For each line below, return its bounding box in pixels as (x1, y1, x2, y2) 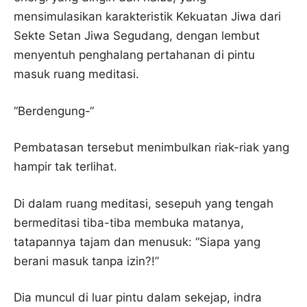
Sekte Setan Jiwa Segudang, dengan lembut (14, 29, 260, 42)
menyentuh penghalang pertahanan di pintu (14, 48, 255, 62)
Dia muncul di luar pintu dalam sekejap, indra (14, 291, 262, 304)
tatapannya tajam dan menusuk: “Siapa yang (14, 234, 260, 249)
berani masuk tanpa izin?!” (14, 254, 159, 268)
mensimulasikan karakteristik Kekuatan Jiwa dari (14, 10, 281, 23)
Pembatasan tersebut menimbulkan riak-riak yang (14, 140, 289, 154)
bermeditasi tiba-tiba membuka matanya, (14, 215, 244, 230)
